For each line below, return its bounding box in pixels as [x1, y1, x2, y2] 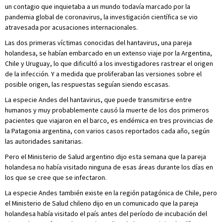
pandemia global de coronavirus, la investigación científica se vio [5, 12, 198, 21]
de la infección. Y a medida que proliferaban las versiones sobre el [5, 69, 202, 78]
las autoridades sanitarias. [5, 137, 83, 146]
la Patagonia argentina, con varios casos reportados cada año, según [5, 126, 210, 135]
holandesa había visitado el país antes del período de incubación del [5, 209, 207, 218]
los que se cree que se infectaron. [5, 173, 107, 182]
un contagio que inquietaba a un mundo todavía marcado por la [5, 2, 190, 11]
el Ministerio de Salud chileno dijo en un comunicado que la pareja [5, 199, 198, 208]
